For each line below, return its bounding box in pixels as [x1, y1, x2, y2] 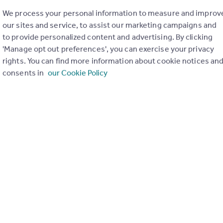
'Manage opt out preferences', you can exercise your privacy [2, 44, 214, 54]
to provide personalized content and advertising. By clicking [2, 32, 213, 42]
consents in [2, 68, 46, 78]
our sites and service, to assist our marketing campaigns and [2, 20, 217, 30]
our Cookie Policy [48, 68, 108, 78]
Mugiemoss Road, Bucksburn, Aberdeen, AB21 [21, 61, 184, 71]
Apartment [21, 74, 60, 84]
